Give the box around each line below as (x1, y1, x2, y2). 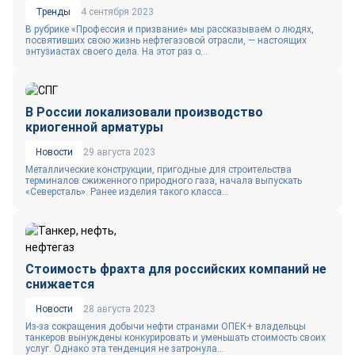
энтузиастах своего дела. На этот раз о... (25, 46, 208, 57)
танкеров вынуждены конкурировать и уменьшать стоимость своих (25, 332, 326, 343)
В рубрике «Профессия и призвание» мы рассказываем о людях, (25, 24, 314, 35)
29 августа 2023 (83, 147, 155, 158)
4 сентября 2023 (81, 6, 154, 17)
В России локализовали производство (25, 105, 263, 120)
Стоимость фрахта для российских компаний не (25, 261, 326, 277)
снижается (25, 277, 94, 292)
